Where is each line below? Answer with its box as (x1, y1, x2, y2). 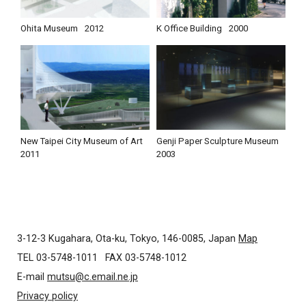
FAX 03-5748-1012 (105, 252, 187, 264)
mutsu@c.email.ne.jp (47, 271, 138, 283)
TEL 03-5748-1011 (17, 252, 98, 264)
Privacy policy (17, 290, 78, 302)
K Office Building (156, 23, 222, 34)
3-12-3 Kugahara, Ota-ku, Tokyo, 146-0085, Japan (17, 233, 238, 245)
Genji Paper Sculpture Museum (156, 135, 279, 146)
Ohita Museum (20, 23, 78, 34)
